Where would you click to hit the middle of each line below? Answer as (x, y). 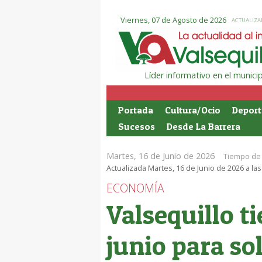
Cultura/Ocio (193, 110)
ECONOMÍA (135, 188)
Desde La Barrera (204, 126)
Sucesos (137, 126)
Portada (136, 110)
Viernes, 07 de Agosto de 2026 (173, 20)
